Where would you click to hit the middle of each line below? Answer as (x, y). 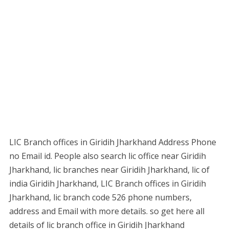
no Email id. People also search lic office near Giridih (107, 156)
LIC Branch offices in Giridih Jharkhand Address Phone (112, 142)
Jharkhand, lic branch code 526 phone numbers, (100, 197)
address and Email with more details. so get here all (107, 211)
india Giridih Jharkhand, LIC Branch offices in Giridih (107, 184)
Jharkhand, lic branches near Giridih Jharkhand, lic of (109, 170)
